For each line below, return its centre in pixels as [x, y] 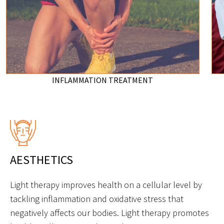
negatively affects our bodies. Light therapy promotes [109, 212]
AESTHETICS [41, 159]
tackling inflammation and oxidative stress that [97, 198]
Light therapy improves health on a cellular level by [106, 184]
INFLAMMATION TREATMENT [103, 80]
